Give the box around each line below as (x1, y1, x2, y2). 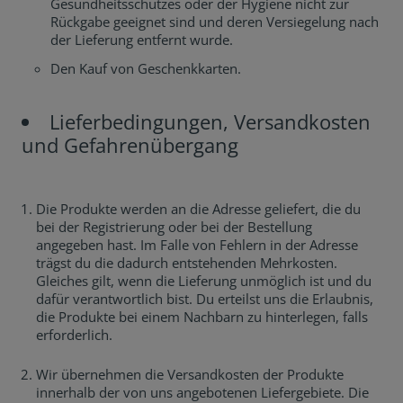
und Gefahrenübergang (22, 131, 238, 158)
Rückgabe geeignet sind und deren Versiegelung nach (50, 13, 379, 31)
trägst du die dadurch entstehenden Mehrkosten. (36, 254, 337, 272)
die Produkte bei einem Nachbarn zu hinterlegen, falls (36, 308, 368, 326)
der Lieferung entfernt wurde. (50, 31, 233, 49)
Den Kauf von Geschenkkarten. (50, 59, 241, 77)
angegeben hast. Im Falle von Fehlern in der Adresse (36, 236, 358, 254)
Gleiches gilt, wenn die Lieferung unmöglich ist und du (36, 272, 372, 290)
